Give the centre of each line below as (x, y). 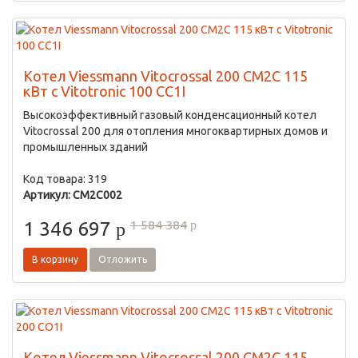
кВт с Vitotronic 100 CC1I (104, 91)
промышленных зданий (86, 147)
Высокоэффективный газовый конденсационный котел (170, 115)
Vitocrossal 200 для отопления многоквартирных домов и (175, 131)
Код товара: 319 (65, 179)
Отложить (123, 259)
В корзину (55, 259)
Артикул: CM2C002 (73, 195)
